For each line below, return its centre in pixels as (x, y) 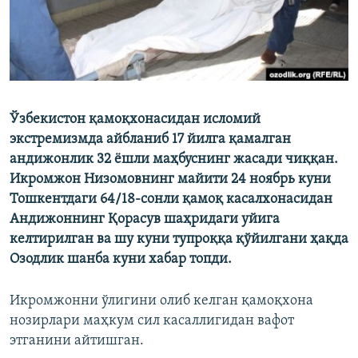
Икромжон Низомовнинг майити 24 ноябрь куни (170, 180)
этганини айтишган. (77, 341)
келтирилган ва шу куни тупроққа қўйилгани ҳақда (179, 240)
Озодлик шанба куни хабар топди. (121, 260)
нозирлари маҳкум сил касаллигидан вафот (152, 321)
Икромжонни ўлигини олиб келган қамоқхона (161, 301)
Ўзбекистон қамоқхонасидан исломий (135, 120)
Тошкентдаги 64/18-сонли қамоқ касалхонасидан (171, 200)
